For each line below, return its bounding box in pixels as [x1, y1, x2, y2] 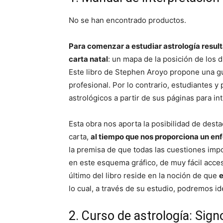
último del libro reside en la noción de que [69, 171, 219, 180]
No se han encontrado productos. [69, 15, 186, 25]
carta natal [69, 54, 108, 64]
